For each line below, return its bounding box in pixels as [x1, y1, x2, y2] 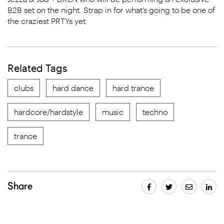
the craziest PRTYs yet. [7, 16, 87, 25]
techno [142, 107, 167, 116]
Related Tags [7, 62, 67, 74]
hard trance [112, 83, 154, 92]
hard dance [52, 83, 93, 92]
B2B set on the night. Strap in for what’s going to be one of [7, 5, 215, 14]
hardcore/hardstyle [14, 107, 83, 116]
